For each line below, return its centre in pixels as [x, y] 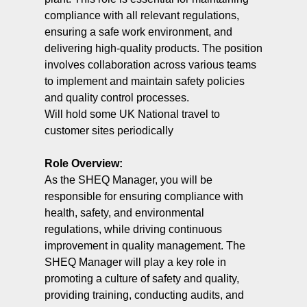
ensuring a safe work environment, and [138, 32]
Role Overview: [83, 163]
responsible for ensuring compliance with [144, 196]
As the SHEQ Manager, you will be [128, 180]
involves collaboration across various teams [150, 64]
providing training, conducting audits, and [144, 295]
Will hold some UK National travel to [132, 114]
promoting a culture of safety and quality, [142, 278]
